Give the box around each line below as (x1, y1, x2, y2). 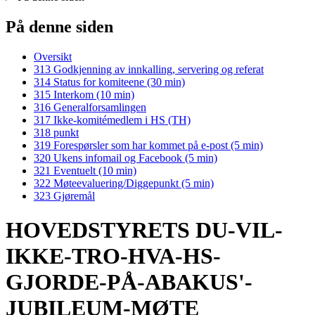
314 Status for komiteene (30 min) (34, 75, 185, 88)
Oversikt (34, 50, 72, 63)
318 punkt (34, 126, 79, 139)
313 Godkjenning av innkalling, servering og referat (34, 63, 264, 75)
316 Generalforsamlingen (34, 101, 146, 113)
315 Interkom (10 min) (34, 88, 134, 101)
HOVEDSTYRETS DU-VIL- (6, 217, 283, 243)
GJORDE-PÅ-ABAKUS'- (6, 269, 252, 295)
